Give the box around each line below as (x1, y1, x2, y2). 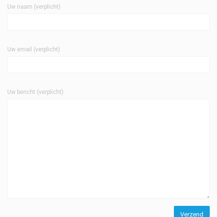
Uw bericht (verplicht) (7, 89, 63, 95)
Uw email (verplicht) (7, 46, 60, 53)
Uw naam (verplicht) (7, 3, 61, 10)
